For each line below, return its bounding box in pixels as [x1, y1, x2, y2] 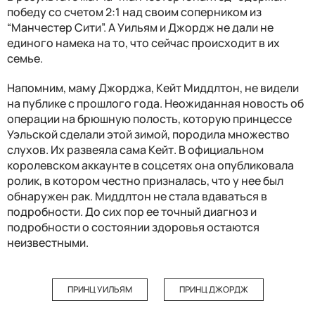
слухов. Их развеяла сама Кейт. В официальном [7, 142, 264, 158]
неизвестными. [7, 235, 89, 251]
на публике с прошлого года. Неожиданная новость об [7, 96, 304, 112]
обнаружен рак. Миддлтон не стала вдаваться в [7, 188, 267, 205]
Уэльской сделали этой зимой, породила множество [7, 127, 290, 143]
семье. [7, 51, 43, 67]
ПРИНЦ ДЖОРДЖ [179, 283, 248, 296]
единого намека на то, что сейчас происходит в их [7, 35, 280, 51]
